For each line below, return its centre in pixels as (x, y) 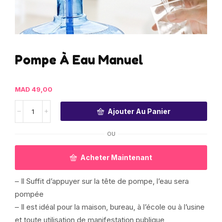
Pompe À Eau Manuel (79, 60)
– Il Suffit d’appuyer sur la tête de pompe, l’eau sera (102, 181)
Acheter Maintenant (116, 157)
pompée (29, 194)
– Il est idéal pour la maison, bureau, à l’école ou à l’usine (110, 207)
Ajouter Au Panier (139, 111)
